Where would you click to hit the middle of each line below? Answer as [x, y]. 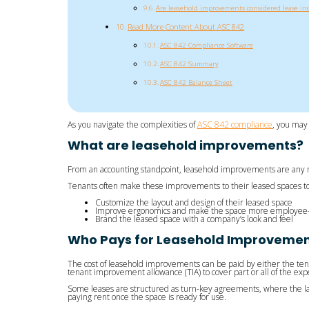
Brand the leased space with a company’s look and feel [194, 219]
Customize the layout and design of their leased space [194, 202]
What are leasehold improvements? [186, 145]
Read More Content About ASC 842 [186, 26]
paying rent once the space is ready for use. [147, 297]
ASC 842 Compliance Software [206, 45]
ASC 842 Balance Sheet [196, 82]
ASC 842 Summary [189, 63]
